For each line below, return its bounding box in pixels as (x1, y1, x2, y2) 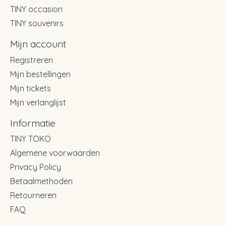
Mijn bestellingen (10, 69, 71, 79)
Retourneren (10, 190, 56, 201)
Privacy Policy (10, 162, 61, 173)
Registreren (10, 54, 53, 65)
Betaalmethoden (10, 176, 73, 187)
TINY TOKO (10, 134, 51, 144)
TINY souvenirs (10, 18, 64, 29)
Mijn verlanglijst (10, 97, 66, 107)
